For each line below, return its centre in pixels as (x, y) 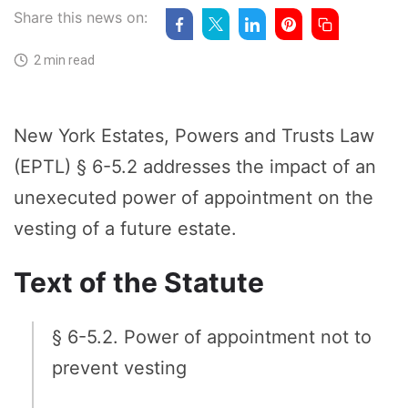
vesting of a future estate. (125, 229)
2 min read (61, 61)
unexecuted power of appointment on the (194, 198)
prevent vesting (119, 368)
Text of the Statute (139, 283)
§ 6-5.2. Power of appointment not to (212, 337)
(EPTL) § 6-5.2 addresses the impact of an (195, 167)
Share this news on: (81, 18)
